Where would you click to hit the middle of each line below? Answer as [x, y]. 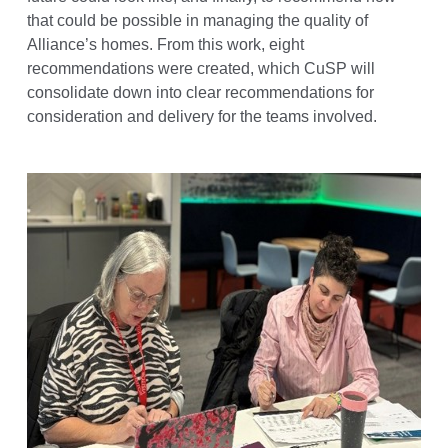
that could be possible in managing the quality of [197, 20]
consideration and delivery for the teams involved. [201, 116]
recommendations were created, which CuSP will [200, 68]
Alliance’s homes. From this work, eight [165, 44]
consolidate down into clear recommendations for [200, 92]
